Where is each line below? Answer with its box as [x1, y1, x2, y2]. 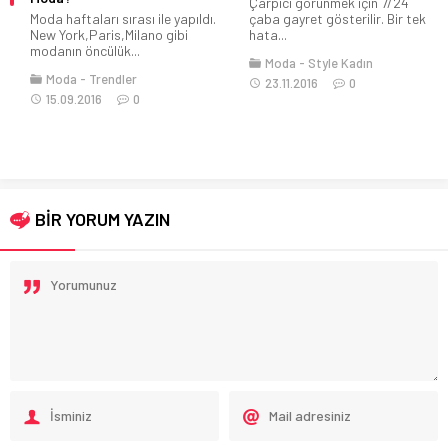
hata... [249, 25, 287, 43]
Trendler [89, 70, 137, 87]
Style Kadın [308, 54, 373, 71]
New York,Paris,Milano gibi [30, 25, 188, 43]
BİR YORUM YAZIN [35, 207, 170, 230]
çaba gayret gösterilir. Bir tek [249, 9, 426, 27]
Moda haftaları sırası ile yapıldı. [30, 9, 216, 27]
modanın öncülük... [30, 41, 140, 59]
